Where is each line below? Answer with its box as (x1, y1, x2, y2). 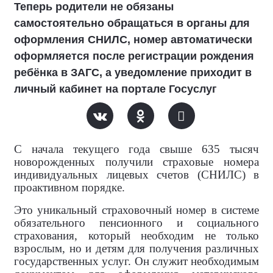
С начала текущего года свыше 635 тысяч (14, 143, 259, 155)
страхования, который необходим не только (14, 229, 259, 242)
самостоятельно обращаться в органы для (14, 17, 250, 29)
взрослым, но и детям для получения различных (14, 242, 259, 255)
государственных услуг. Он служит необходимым (14, 255, 259, 268)
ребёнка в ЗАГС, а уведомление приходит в (14, 66, 252, 79)
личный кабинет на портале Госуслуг (14, 83, 217, 95)
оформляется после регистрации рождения (14, 50, 254, 62)
